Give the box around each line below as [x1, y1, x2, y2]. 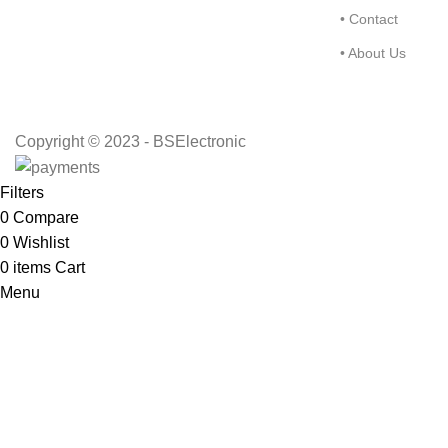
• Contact [340, 11, 398, 27]
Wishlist [13, 234, 69, 252]
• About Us [340, 45, 406, 61]
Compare [13, 209, 79, 227]
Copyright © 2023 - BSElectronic [15, 132, 246, 150]
